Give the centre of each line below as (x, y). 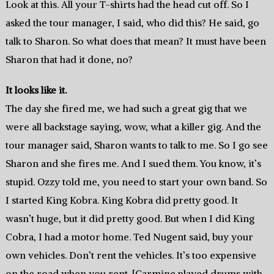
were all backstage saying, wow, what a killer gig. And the (133, 127)
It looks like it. (36, 90)
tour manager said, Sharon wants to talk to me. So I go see (136, 145)
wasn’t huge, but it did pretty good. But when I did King (130, 219)
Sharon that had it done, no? (69, 60)
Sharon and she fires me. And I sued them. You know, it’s (133, 164)
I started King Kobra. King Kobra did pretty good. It (121, 200)
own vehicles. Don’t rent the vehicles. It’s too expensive (131, 255)
